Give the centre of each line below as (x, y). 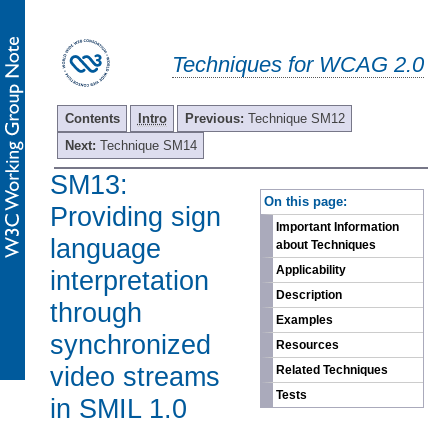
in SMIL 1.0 (118, 408)
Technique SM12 (296, 118)
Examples (304, 320)
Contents (92, 118)
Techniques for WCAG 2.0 (298, 64)
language (105, 248)
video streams (135, 376)
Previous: (216, 118)
